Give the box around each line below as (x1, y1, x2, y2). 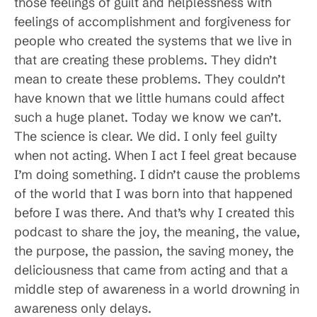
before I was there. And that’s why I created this (14, 204, 294, 221)
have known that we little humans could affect (14, 90, 284, 107)
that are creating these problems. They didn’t (14, 52, 277, 69)
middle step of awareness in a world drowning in (14, 281, 299, 298)
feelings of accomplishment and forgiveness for (14, 13, 291, 30)
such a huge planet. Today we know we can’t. (14, 109, 282, 126)
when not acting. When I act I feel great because (14, 147, 296, 164)
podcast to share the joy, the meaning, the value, (14, 224, 300, 241)
